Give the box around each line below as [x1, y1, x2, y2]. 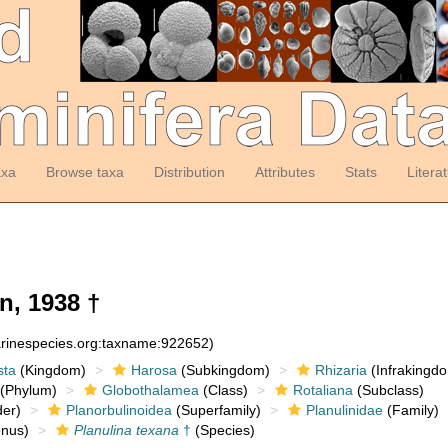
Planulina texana [73, 422, 179, 438]
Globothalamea [101, 382, 199, 398]
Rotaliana [292, 382, 353, 398]
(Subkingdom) [176, 362, 270, 378]
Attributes [254, 164, 315, 180]
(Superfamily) [171, 402, 261, 418]
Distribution [153, 164, 225, 180]
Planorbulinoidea [65, 402, 172, 418]
